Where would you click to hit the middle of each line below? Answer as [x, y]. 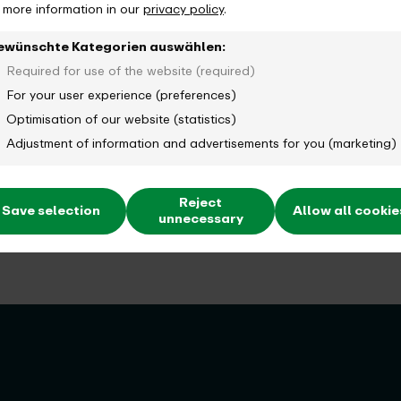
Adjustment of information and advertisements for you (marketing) [201, 144]
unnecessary [200, 218]
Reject [200, 202]
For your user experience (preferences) [121, 95]
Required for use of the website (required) [131, 71]
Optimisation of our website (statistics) [121, 119]
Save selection [51, 210]
